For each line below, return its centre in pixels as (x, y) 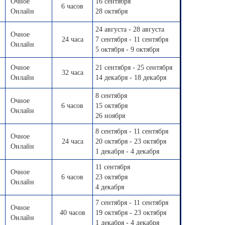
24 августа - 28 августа (130, 29)
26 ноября (110, 116)
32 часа (72, 73)
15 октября (111, 106)
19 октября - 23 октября (131, 213)
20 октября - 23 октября (131, 141)
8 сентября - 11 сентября (132, 131)
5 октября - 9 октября (127, 49)
